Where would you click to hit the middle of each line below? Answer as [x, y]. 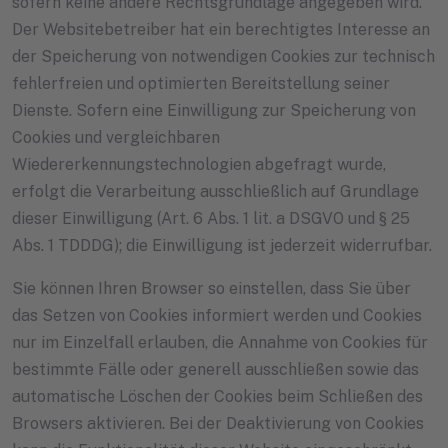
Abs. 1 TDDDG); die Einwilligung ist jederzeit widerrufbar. [222, 245]
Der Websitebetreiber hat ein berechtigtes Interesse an [221, 29]
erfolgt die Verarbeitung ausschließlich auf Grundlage [215, 191]
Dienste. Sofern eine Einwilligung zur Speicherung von [214, 110]
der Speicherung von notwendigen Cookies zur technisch [223, 56]
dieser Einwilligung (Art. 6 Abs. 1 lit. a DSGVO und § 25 [211, 218]
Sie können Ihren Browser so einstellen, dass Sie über [211, 288]
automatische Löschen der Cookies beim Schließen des [217, 396]
